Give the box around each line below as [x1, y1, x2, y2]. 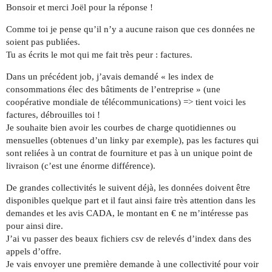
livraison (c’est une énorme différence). [6, 161, 155, 171]
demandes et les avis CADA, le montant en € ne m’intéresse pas [6, 208, 248, 219]
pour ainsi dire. [6, 221, 63, 231]
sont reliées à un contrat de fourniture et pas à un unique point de [6, 148, 253, 158]
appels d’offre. [6, 246, 61, 257]
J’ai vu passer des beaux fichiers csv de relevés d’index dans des [6, 234, 251, 244]
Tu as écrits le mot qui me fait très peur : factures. [6, 50, 192, 60]
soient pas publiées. [6, 37, 80, 47]
